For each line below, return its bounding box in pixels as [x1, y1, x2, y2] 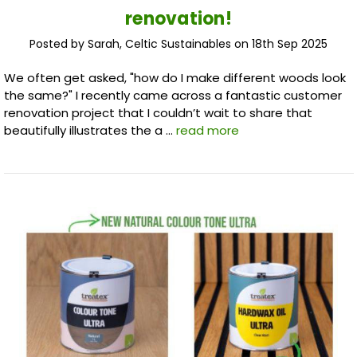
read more [175, 122, 239, 139]
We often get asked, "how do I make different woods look [3, 69, 346, 87]
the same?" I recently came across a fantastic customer [3, 87, 342, 104]
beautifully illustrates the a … [3, 122, 176, 139]
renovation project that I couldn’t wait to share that [3, 104, 312, 122]
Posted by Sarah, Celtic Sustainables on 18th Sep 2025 [29, 36, 328, 53]
